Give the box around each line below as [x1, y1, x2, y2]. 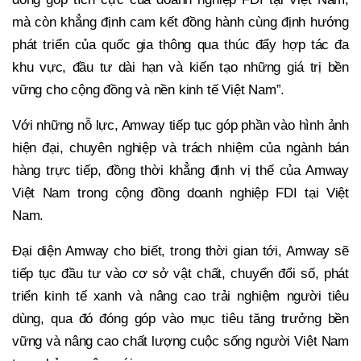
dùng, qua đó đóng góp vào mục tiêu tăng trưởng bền [12, 311, 349, 327]
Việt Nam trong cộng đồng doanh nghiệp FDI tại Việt [12, 185, 349, 201]
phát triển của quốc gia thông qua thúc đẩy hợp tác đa [12, 37, 349, 53]
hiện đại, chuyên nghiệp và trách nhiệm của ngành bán [12, 140, 349, 156]
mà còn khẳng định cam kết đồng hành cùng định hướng [12, 15, 349, 31]
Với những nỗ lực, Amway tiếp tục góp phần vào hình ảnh [12, 118, 349, 134]
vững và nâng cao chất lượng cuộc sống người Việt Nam [12, 334, 349, 350]
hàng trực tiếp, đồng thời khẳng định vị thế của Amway [12, 163, 349, 179]
